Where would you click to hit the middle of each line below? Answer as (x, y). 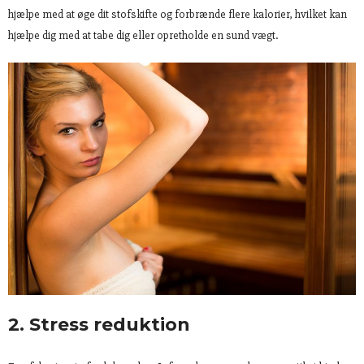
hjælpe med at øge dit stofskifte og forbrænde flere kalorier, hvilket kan (178, 15)
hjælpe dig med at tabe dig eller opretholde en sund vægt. (143, 36)
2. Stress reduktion (99, 324)
